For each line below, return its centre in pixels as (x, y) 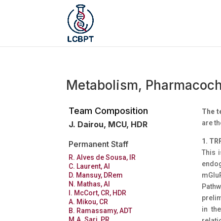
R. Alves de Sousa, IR (102, 158)
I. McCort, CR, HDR (97, 193)
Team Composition (108, 111)
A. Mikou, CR (88, 202)
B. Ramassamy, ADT (100, 211)
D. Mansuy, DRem (95, 175)
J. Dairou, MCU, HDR (108, 125)
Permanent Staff (98, 144)
